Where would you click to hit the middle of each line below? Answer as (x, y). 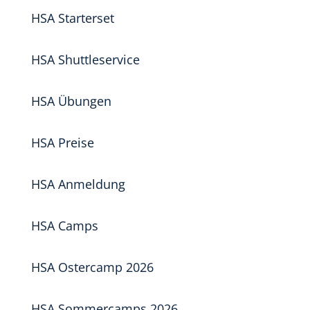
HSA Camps (64, 226)
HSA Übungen (71, 101)
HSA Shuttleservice (85, 60)
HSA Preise (62, 143)
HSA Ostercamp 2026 (92, 267)
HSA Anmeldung (78, 184)
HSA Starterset (72, 18)
